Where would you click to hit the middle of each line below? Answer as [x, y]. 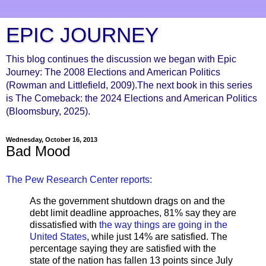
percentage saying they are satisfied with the [123, 248]
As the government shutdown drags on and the [127, 201]
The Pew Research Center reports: [79, 179]
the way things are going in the [162, 224]
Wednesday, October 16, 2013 [52, 140]
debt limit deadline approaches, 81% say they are [133, 213]
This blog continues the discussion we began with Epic [121, 59]
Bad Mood [38, 151]
